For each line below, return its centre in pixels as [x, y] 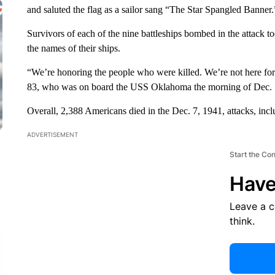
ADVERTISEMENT [52, 134]
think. [242, 221]
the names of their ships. [73, 48]
